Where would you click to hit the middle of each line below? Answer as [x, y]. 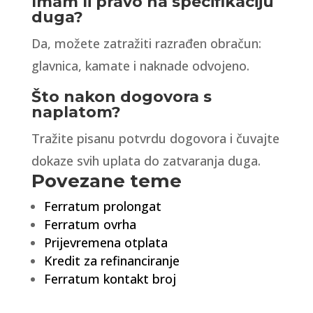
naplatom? [76, 112]
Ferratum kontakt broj [110, 279]
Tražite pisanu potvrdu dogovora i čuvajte [155, 138]
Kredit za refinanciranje [111, 261]
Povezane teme [106, 181]
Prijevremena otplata [105, 242]
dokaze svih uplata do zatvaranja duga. [146, 161]
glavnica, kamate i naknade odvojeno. [140, 66]
